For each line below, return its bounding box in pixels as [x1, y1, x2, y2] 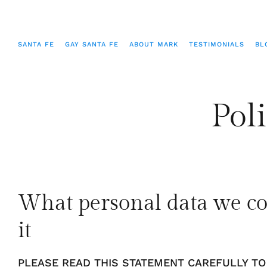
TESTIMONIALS [189, 41, 244, 48]
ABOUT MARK [129, 41, 178, 48]
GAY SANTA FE [65, 41, 119, 48]
